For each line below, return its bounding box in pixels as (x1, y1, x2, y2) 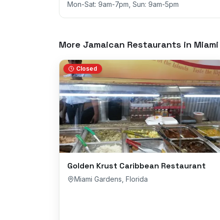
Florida (126, 175, 148, 183)
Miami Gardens (74, 175, 122, 183)
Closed (76, 65, 97, 72)
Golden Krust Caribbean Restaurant (67, 161, 206, 171)
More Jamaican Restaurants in (59, 39, 194, 50)
